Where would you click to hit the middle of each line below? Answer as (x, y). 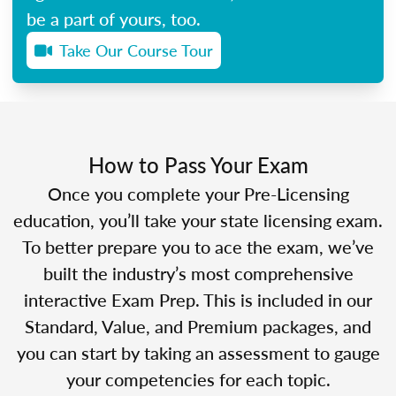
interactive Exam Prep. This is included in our (198, 299)
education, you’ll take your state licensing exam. (198, 220)
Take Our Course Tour (136, 49)
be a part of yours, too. (114, 18)
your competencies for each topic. (198, 379)
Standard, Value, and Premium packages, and (198, 326)
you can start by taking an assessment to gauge (198, 352)
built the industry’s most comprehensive (198, 273)
